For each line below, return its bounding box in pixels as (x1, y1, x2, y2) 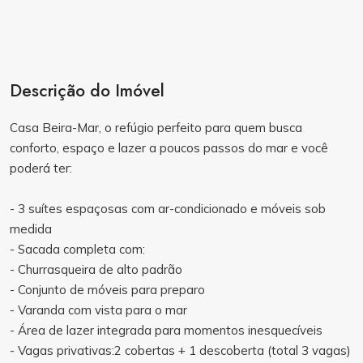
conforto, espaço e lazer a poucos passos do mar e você (10, 140, 328, 156)
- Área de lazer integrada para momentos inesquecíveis (10, 322, 322, 338)
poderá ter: (10, 160, 72, 176)
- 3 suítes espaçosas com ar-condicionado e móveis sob (10, 201, 326, 216)
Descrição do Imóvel (10, 79, 164, 103)
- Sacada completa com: (10, 241, 145, 257)
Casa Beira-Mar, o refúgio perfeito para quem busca (10, 120, 302, 135)
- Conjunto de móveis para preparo (10, 282, 205, 297)
